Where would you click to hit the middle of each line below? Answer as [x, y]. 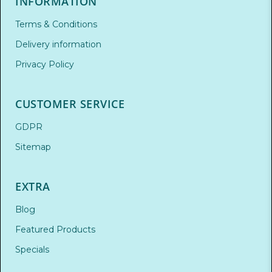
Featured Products [55, 230]
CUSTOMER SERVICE [70, 104]
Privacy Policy [45, 65]
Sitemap [33, 147]
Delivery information [58, 45]
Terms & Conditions [56, 25]
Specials [32, 250]
